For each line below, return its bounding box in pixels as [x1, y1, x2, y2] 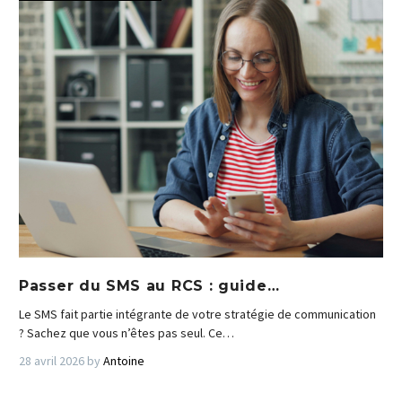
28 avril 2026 [19, 352, 84, 369]
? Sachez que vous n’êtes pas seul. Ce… [19, 324, 234, 341]
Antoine [103, 352, 144, 369]
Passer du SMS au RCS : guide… [19, 276, 280, 294]
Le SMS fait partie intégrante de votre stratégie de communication [19, 305, 376, 322]
